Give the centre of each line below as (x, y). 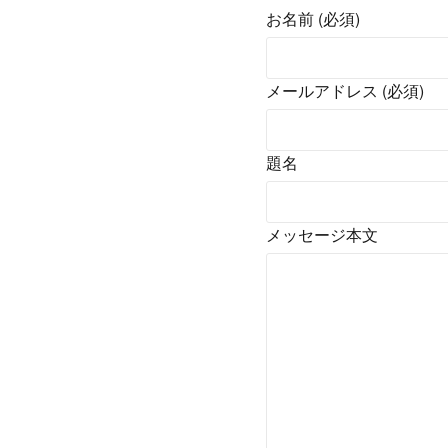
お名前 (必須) (313, 18)
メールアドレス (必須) (345, 90)
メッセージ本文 (322, 234)
